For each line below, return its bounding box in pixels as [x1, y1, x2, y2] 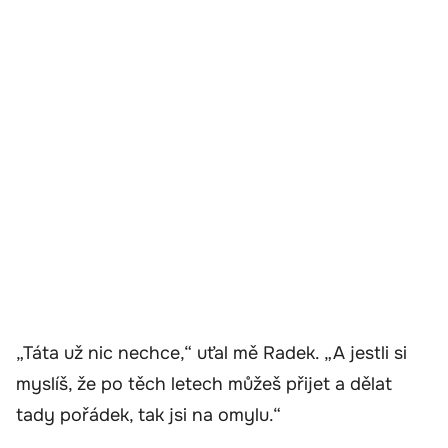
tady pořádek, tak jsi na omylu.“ [16, 404, 281, 427]
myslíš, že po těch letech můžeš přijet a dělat [16, 373, 392, 396]
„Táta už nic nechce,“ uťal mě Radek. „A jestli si [16, 342, 407, 365]
